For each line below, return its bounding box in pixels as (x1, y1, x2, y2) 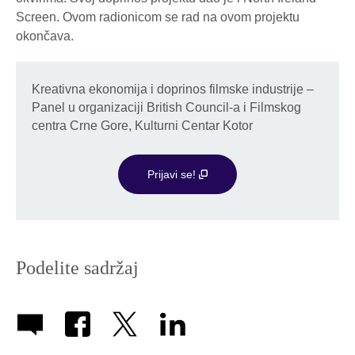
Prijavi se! (147, 167, 199, 181)
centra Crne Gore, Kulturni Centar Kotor (32, 118, 253, 132)
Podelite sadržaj (16, 257, 139, 278)
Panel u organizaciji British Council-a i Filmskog (32, 100, 301, 114)
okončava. (16, 29, 74, 43)
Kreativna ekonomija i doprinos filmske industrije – (32, 82, 314, 96)
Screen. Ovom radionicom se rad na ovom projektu (16, 10, 300, 24)
